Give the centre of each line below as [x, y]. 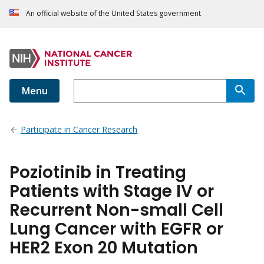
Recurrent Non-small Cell [116, 210]
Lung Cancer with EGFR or [116, 229]
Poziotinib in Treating [98, 173]
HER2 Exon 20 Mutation [104, 248]
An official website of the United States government [113, 14]
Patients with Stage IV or [112, 192]
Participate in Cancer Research [79, 130]
